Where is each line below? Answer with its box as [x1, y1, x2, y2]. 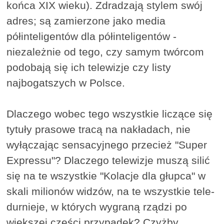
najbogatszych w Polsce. [6, 77, 125, 89]
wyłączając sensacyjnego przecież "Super [6, 139, 207, 151]
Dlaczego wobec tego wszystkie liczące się [6, 108, 213, 120]
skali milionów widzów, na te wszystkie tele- [6, 185, 215, 197]
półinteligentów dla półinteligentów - [6, 30, 177, 42]
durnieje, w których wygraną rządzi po [6, 201, 187, 213]
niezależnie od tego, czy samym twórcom [6, 46, 204, 58]
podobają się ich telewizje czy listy [6, 61, 171, 73]
